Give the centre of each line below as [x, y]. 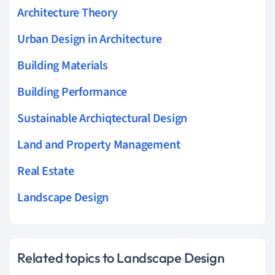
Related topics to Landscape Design [121, 258]
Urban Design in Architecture [90, 39]
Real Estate [46, 171]
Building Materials [63, 65]
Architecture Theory [68, 13]
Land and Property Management [99, 145]
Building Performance [72, 92]
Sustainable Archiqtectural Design [103, 118]
